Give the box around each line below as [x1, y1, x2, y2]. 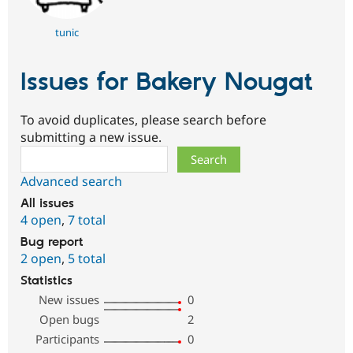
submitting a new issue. [20, 128, 162, 147]
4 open [20, 211, 61, 229]
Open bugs [39, 311, 100, 328]
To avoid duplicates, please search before [20, 111, 266, 129]
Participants [35, 331, 100, 347]
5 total [68, 250, 106, 268]
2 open [20, 250, 61, 268]
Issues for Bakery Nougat [20, 67, 313, 99]
